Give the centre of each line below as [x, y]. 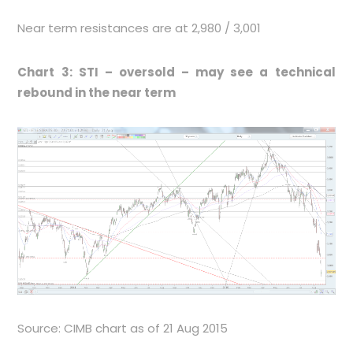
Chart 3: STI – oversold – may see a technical [176, 72]
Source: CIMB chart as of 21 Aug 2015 [123, 329]
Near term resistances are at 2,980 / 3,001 [139, 28]
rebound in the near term [97, 93]
